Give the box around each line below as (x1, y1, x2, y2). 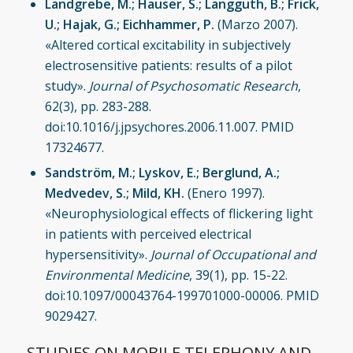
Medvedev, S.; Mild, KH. (44, 184, 184, 202)
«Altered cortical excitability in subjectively (44, 35, 291, 54)
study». (44, 76, 89, 95)
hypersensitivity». (44, 245, 150, 263)
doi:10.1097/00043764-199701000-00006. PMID (44, 286, 319, 304)
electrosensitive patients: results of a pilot (44, 56, 292, 74)
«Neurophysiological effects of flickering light (44, 204, 313, 222)
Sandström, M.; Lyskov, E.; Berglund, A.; (44, 163, 280, 181)
